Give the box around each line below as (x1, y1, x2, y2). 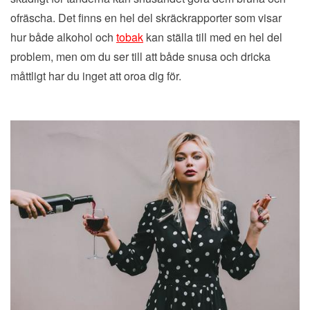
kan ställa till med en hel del (143, 28, 282, 45)
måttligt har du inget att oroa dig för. (10, 67, 181, 84)
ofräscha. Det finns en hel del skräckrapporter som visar (10, 9, 282, 26)
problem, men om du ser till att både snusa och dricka (10, 48, 271, 64)
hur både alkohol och (10, 28, 116, 45)
